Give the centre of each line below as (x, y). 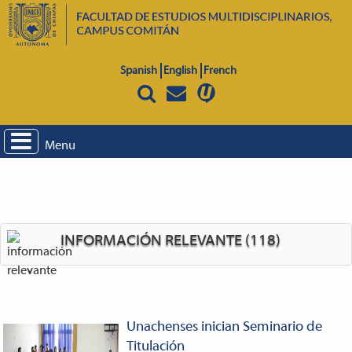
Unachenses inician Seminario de (224, 327)
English (180, 71)
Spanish (138, 71)
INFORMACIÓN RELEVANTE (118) (170, 241)
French (220, 71)
